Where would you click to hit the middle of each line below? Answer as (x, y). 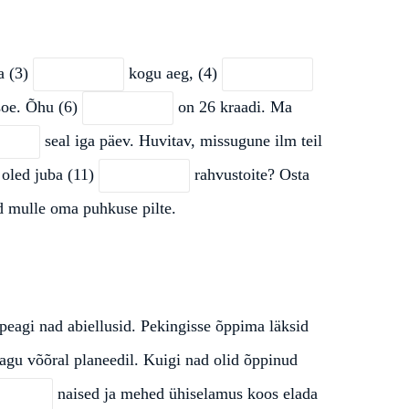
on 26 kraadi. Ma (233, 106)
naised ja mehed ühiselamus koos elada (185, 393)
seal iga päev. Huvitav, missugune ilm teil (181, 140)
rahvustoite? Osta (250, 174)
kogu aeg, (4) (173, 73)
